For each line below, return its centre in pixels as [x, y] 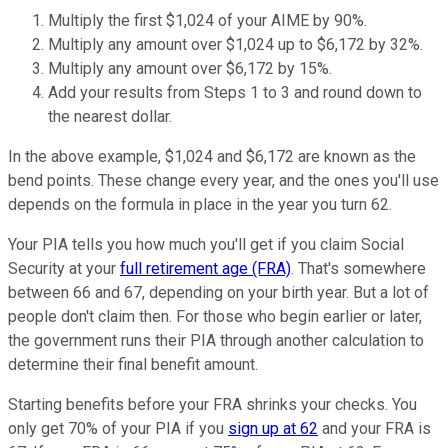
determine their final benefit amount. [133, 365]
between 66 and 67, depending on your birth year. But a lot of [218, 293]
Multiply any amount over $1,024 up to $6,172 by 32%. [235, 45]
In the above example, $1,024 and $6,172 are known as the [212, 157]
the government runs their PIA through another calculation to [216, 341]
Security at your [64, 269]
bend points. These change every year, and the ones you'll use [223, 181]
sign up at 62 [273, 429]
